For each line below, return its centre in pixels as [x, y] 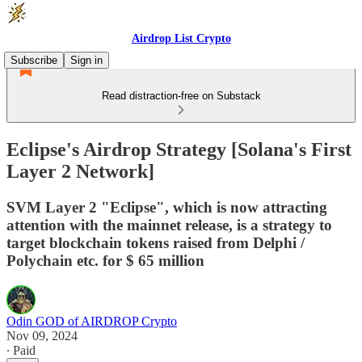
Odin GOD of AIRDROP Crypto [92, 321]
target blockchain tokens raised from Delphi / [156, 242]
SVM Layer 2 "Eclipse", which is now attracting [167, 207]
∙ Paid [21, 350]
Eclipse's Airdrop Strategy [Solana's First [179, 149]
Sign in [86, 60]
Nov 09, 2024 [42, 335]
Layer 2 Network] [80, 171]
